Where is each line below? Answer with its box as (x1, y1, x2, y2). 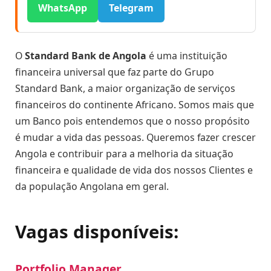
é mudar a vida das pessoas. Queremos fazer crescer (15, 130, 256, 144)
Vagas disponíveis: (15, 220, 178, 244)
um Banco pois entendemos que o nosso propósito (15, 114, 250, 128)
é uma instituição (146, 48, 227, 62)
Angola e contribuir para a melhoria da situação (15, 146, 233, 160)
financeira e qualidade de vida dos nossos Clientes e (15, 163, 253, 177)
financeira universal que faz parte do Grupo (15, 65, 214, 79)
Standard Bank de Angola (25, 48, 146, 62)
